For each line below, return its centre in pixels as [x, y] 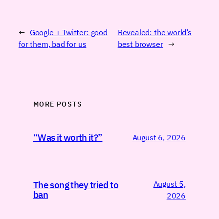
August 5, [169, 184]
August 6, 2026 [159, 137]
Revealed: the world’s [154, 32]
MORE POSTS [58, 104]
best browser [140, 44]
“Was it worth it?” [68, 138]
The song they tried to [76, 185]
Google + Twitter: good [68, 32]
